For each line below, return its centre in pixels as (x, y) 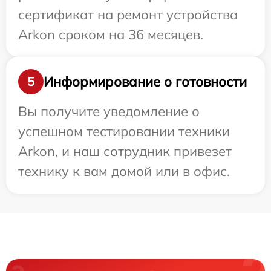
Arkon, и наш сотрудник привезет (125, 151)
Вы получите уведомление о (109, 111)
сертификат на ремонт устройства (128, 15)
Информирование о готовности (145, 81)
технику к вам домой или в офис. (124, 171)
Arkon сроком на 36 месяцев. (111, 34)
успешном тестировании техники (124, 131)
